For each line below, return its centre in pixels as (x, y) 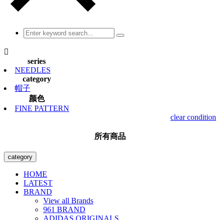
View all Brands (68, 201)
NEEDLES (33, 70)
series (37, 61)
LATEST (38, 183)
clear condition (193, 117)
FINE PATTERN (42, 108)
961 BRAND (64, 209)
